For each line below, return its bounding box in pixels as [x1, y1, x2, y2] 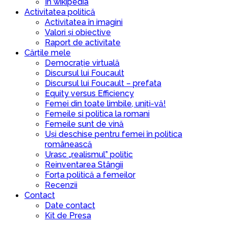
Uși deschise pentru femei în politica [45, 129, 182, 139]
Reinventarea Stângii [45, 160, 123, 170]
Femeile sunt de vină [45, 119, 124, 129]
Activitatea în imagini [45, 17, 123, 27]
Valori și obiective [45, 27, 111, 38]
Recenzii [45, 180, 77, 190]
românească [45, 139, 92, 150]
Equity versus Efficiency [45, 89, 134, 99]
